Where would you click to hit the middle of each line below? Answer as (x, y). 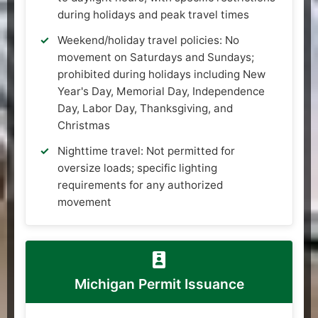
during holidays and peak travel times (153, 14)
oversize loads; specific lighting (137, 168)
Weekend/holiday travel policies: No (148, 40)
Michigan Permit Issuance (159, 284)
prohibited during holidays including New (161, 74)
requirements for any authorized (140, 185)
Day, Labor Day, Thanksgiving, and (145, 108)
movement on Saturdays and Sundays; (156, 57)
